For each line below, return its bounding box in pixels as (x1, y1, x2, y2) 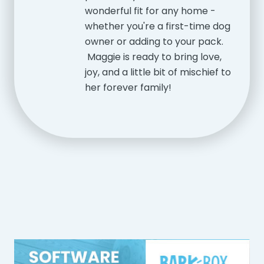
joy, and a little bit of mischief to (84, 65, 231, 80)
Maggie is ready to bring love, (84, 50, 222, 64)
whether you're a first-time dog (84, 19, 230, 34)
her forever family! (84, 81, 171, 95)
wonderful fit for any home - (84, 4, 216, 18)
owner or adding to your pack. (84, 35, 223, 49)
